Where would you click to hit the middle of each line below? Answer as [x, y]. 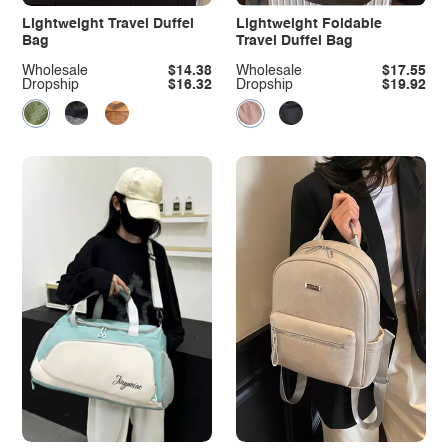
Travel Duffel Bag [294, 41]
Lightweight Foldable [308, 24]
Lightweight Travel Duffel [107, 24]
